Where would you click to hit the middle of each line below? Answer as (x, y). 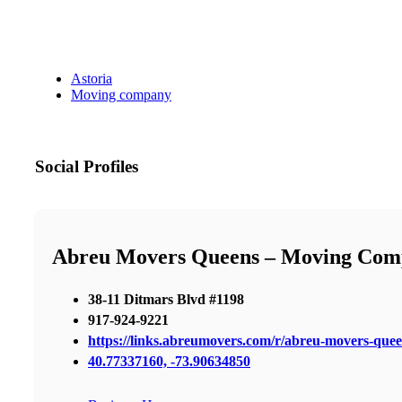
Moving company (121, 95)
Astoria (92, 79)
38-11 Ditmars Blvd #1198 (166, 299)
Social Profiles (87, 167)
